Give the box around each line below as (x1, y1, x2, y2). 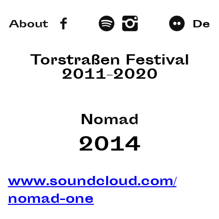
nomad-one (8, 191, 94, 210)
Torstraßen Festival (30, 51, 189, 72)
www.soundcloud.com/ (8, 173, 176, 193)
